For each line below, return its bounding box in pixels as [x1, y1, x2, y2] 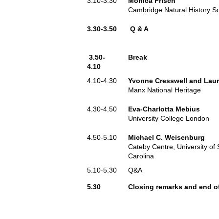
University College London [128, 114, 209, 122]
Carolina [128, 152, 154, 160]
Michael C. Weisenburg [128, 133, 205, 141]
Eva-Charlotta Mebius [128, 105, 200, 113]
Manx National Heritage [128, 86, 201, 94]
